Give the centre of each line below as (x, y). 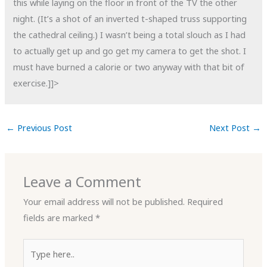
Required (205, 202)
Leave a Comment (83, 182)
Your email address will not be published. (104, 202)
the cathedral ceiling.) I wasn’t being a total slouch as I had (130, 35)
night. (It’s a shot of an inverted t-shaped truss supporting (130, 19)
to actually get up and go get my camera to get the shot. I (130, 51)
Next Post (231, 127)
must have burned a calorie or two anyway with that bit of (129, 67)
